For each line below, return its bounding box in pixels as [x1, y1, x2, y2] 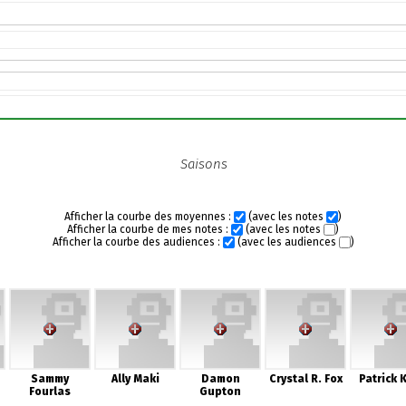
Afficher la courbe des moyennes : [64, 210, 234, 223]
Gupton [199, 385, 241, 398]
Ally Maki [111, 372, 159, 385]
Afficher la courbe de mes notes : [67, 223, 231, 236]
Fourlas [29, 385, 71, 398]
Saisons [179, 156, 227, 173]
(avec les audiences [234, 236, 339, 248]
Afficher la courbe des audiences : [52, 236, 223, 248]
